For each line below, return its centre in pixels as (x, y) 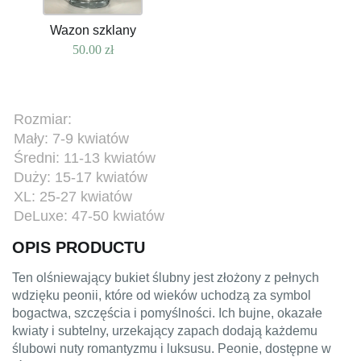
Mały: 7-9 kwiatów (71, 139)
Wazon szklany (93, 31)
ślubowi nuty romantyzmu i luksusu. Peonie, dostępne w (172, 349)
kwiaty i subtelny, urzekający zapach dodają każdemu (165, 331)
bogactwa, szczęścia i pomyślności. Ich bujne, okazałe (167, 313)
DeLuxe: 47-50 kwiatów (89, 216)
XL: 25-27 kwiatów (73, 197)
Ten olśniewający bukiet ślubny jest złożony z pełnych (166, 278)
